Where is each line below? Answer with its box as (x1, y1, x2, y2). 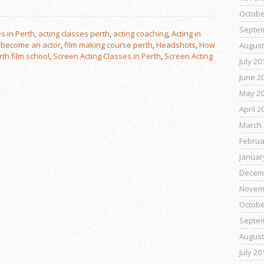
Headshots (156, 39, 196, 51)
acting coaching (113, 28, 168, 39)
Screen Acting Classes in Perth (53, 51, 161, 62)
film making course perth (64, 39, 153, 51)
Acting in (171, 28, 201, 39)
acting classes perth (38, 28, 110, 39)
